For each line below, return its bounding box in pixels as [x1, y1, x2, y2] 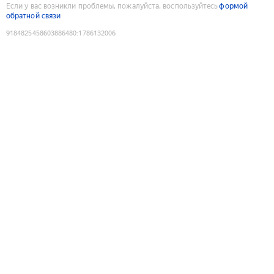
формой [219, 1, 248, 10]
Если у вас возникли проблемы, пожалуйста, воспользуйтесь [6, 1, 218, 10]
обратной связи [6, 11, 61, 20]
